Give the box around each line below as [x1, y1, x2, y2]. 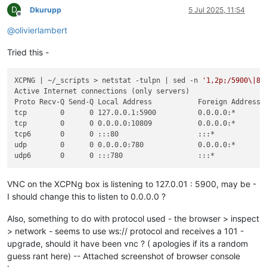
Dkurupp [30, 5, 61, 14]
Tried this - [7, 46, 49, 57]
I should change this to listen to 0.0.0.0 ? [7, 191, 166, 202]
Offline [18, 13, 41, 23]
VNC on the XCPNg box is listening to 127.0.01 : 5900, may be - [7, 179, 256, 190]
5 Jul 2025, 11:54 [188, 5, 245, 14]
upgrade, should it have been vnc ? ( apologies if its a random [7, 238, 248, 249]
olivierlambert [15, 24, 67, 35]
